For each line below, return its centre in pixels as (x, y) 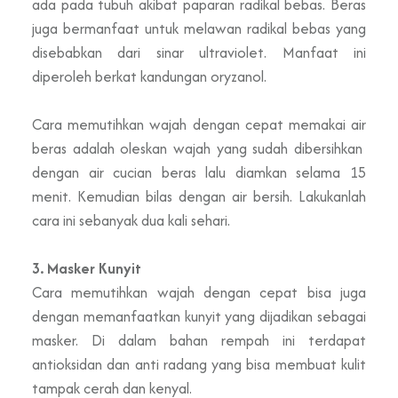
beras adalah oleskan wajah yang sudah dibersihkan (199, 148)
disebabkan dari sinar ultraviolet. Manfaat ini (199, 52)
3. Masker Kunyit (87, 268)
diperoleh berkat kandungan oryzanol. (149, 76)
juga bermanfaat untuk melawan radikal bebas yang (199, 28)
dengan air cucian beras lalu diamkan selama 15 (199, 172)
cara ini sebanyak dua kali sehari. (133, 220)
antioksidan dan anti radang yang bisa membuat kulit (199, 364)
